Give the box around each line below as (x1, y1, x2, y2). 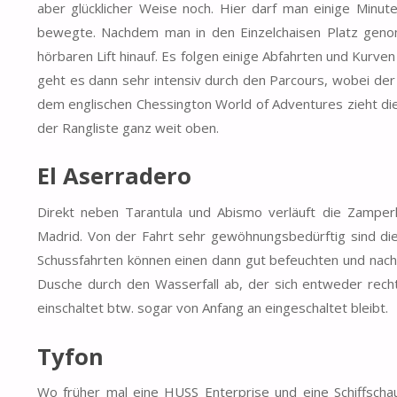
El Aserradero (37, 160, 191, 191)
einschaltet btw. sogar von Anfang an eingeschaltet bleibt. (37, 299, 388, 317)
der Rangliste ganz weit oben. (37, 118, 219, 136)
